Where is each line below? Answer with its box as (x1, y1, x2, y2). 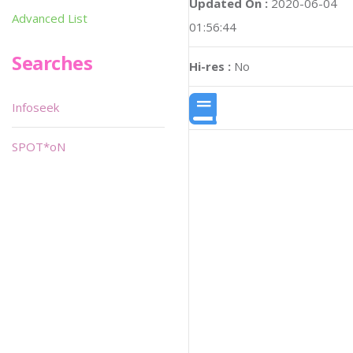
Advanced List (12, 10, 87, 26)
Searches (12, 50, 93, 76)
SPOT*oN (12, 139, 65, 154)
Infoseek (12, 99, 59, 115)
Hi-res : (189, 58, 231, 74)
